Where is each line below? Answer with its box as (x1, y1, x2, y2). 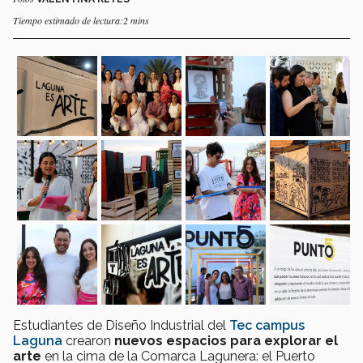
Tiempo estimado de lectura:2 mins (13, 13, 149, 27)
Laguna (13, 332, 62, 348)
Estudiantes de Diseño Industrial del (13, 317, 229, 333)
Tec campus (229, 317, 305, 333)
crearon (62, 332, 114, 348)
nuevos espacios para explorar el (114, 332, 338, 348)
